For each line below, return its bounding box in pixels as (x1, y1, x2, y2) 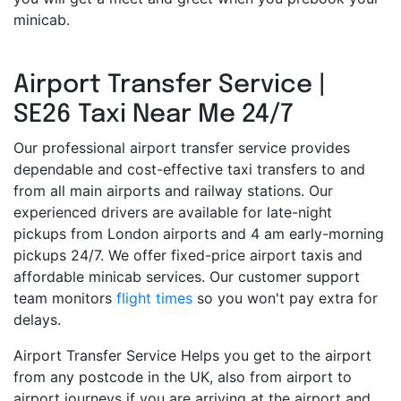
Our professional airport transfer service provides (13, 139, 350, 158)
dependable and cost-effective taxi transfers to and (13, 160, 365, 179)
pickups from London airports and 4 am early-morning (13, 225, 384, 243)
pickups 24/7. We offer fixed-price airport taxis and (13, 246, 363, 265)
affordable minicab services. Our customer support (13, 268, 360, 286)
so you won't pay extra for (192, 289, 378, 308)
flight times (116, 289, 192, 308)
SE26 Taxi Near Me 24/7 (13, 102, 294, 129)
